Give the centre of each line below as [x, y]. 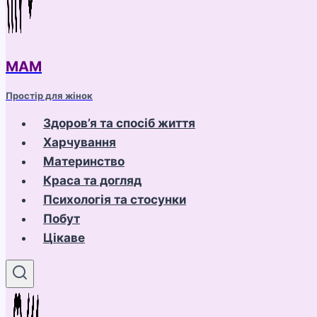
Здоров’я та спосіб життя [119, 123]
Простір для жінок [49, 96]
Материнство [83, 161]
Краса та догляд [92, 180]
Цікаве [64, 238]
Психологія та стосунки [114, 200]
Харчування [79, 142]
